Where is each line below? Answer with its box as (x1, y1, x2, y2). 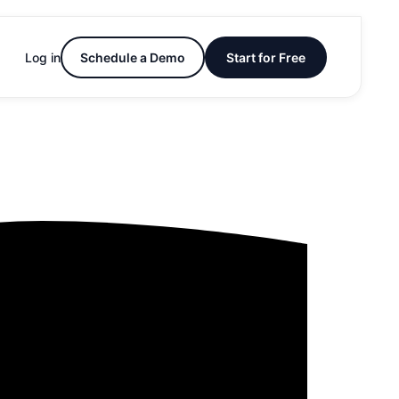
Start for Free (226, 49, 305, 65)
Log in (25, 49, 61, 65)
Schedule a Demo (80, 49, 185, 65)
